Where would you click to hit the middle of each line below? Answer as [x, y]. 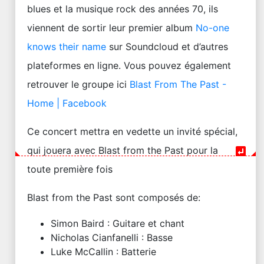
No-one [212, 28]
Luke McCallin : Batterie [103, 252]
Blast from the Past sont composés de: [114, 197]
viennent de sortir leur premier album [111, 28]
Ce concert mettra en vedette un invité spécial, [132, 131]
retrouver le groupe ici [78, 84]
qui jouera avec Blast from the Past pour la [123, 150]
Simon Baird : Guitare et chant [118, 223]
